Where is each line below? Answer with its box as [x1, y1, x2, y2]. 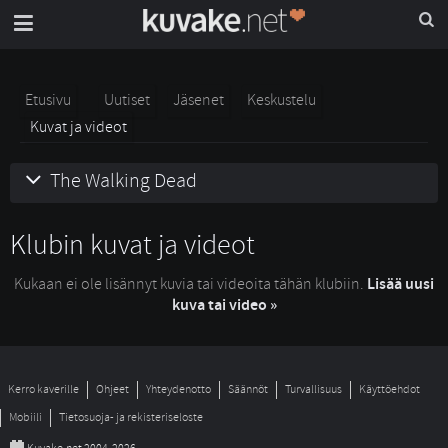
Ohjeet [96, 382, 129, 397]
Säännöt [228, 382, 268, 397]
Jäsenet [173, 90, 224, 110]
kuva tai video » [171, 295, 277, 316]
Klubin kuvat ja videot [10, 228, 255, 263]
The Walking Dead [50, 168, 197, 193]
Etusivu [25, 90, 71, 110]
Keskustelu [247, 90, 316, 110]
